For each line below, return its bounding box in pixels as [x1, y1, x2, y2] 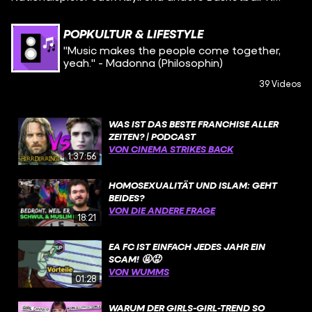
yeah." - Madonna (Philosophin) [63, 55, 223, 69]
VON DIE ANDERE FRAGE [109, 204, 215, 216]
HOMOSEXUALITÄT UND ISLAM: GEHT [109, 179, 277, 191]
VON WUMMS [109, 265, 169, 277]
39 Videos [259, 78, 301, 89]
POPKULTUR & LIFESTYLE [63, 26, 203, 41]
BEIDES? [109, 192, 144, 203]
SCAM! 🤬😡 [109, 253, 161, 265]
